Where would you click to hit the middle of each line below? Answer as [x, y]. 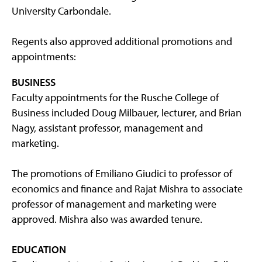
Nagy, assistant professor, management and [107, 128]
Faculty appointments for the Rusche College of [115, 98]
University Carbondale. [61, 11]
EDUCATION [39, 250]
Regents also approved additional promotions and [122, 42]
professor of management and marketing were [114, 204]
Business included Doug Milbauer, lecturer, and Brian [127, 113]
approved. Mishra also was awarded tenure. [107, 219]
